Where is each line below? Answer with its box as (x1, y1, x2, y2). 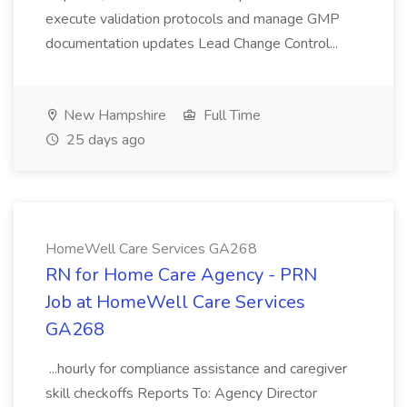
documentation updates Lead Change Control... (45, 34, 342, 54)
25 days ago (63, 130, 145, 150)
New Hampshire (60, 105, 166, 125)
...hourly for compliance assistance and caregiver (45, 359, 347, 379)
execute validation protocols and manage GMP (45, 9, 340, 29)
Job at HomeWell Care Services (45, 290, 305, 314)
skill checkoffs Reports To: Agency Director (45, 383, 317, 403)
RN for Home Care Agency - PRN (45, 263, 317, 287)
